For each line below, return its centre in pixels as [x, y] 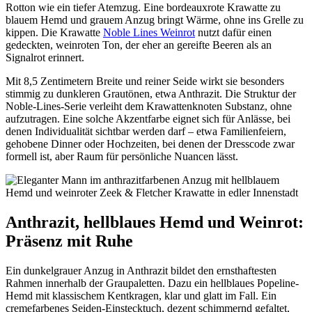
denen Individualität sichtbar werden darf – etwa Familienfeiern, [146, 132]
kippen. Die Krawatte [54, 33]
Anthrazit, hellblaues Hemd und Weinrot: [155, 223]
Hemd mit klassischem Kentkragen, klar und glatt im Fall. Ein [141, 296]
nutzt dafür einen [233, 33]
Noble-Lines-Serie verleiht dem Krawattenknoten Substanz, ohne [149, 107]
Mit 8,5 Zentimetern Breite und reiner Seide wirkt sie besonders [145, 81]
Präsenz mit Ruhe [69, 241]
